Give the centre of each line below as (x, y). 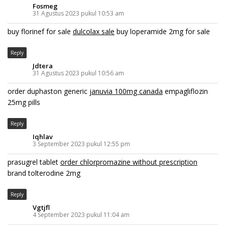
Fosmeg (45, 6)
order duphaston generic (48, 91)
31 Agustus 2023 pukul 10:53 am (78, 13)
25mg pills (24, 102)
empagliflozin (185, 91)
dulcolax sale (94, 31)
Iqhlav (43, 136)
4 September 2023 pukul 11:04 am (81, 214)
